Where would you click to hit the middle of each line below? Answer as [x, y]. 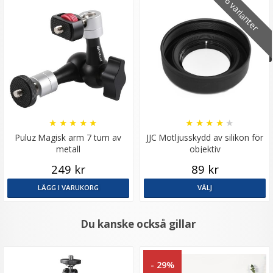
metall [68, 149]
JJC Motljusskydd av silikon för [205, 138]
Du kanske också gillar [138, 224]
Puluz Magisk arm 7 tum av [68, 138]
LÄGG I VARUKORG [68, 188]
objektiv [205, 149]
